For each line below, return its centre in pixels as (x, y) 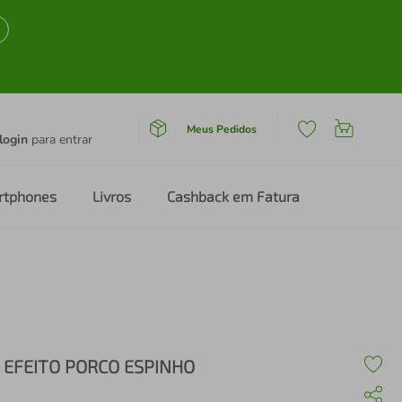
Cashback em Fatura (233, 196)
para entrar (60, 140)
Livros (112, 196)
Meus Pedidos (221, 129)
